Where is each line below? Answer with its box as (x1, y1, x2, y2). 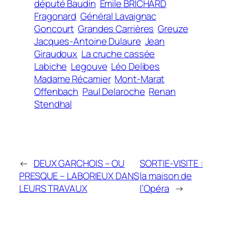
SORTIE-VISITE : (140, 157, 203, 170)
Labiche (34, 60, 67, 73)
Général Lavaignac (80, 10, 157, 23)
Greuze (158, 22, 188, 36)
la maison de (140, 169, 192, 183)
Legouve (71, 60, 107, 73)
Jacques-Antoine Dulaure (34, 35, 141, 48)
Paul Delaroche (82, 85, 145, 98)
